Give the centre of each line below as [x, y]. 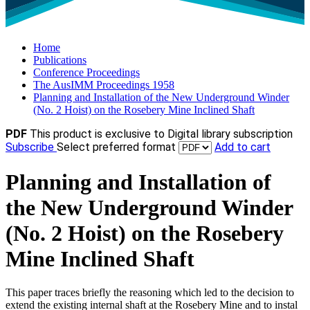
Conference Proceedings [86, 73]
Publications [60, 60]
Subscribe [31, 147]
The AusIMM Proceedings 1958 [104, 85]
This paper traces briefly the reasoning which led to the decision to [150, 293]
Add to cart [243, 147]
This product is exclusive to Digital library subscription [161, 134]
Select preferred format [118, 147]
